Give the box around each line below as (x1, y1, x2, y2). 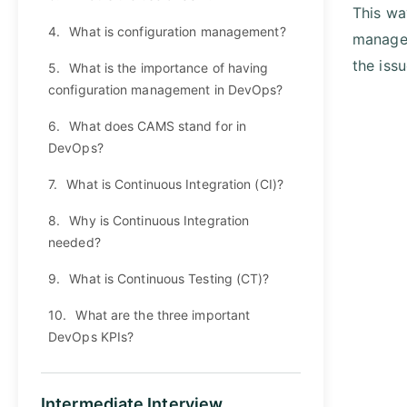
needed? (48, 233, 101, 250)
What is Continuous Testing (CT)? (69, 270, 270, 286)
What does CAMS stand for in (69, 117, 247, 134)
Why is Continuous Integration (69, 212, 250, 228)
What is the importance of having (69, 59, 269, 75)
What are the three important (75, 306, 251, 323)
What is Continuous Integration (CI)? (66, 175, 283, 192)
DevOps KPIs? (48, 328, 134, 344)
